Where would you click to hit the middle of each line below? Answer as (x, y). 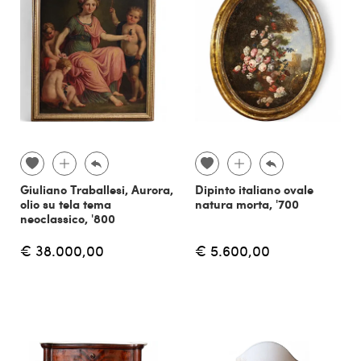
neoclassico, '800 (68, 218)
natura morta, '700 (247, 203)
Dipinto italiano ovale (254, 189)
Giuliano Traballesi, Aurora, (97, 189)
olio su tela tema (66, 203)
